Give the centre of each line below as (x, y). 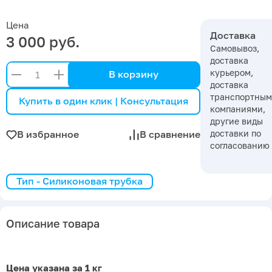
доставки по (236, 133)
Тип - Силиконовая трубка (80, 181)
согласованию (240, 145)
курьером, (232, 72)
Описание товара (53, 224)
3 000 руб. (43, 41)
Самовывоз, (235, 48)
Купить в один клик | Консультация (103, 101)
